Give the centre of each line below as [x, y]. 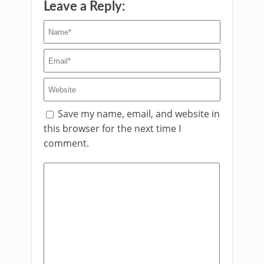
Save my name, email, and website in [139, 114]
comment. [66, 143]
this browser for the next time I [112, 128]
